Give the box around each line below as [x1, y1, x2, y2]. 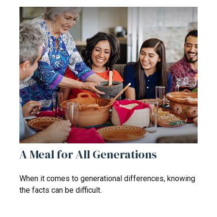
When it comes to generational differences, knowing [19, 174, 195, 184]
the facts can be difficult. [19, 186, 102, 195]
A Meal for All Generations [19, 146, 157, 163]
